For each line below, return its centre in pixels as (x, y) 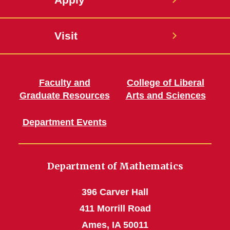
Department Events (64, 122)
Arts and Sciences (166, 96)
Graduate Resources (64, 96)
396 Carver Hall (115, 192)
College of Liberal (166, 83)
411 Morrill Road (115, 209)
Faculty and (64, 83)
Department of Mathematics (115, 166)
